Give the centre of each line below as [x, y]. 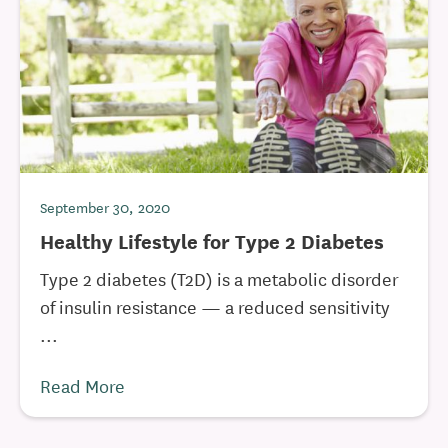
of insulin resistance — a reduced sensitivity [215, 306]
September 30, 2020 [105, 207]
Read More [82, 385]
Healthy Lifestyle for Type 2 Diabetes [212, 240]
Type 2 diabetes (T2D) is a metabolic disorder [219, 278]
